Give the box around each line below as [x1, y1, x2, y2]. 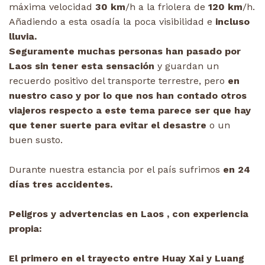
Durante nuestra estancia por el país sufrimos [9, 163, 220, 175]
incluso [212, 15, 250, 27]
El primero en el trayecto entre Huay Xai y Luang [9, 252, 244, 264]
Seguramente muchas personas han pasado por [9, 45, 241, 57]
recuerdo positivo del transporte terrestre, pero [9, 75, 225, 86]
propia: [9, 222, 42, 234]
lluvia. [9, 30, 37, 42]
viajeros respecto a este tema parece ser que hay [9, 104, 251, 116]
